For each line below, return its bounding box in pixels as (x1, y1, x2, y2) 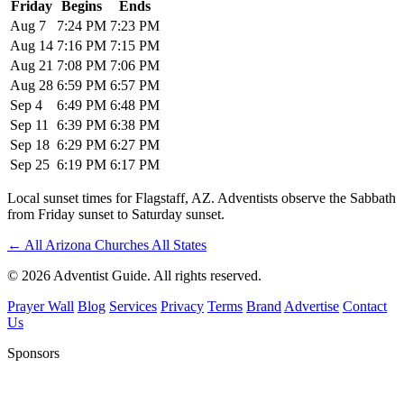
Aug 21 (10, 57, 53, 73)
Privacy (161, 298, 204, 314)
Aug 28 (10, 77, 53, 93)
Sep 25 (10, 156, 50, 172)
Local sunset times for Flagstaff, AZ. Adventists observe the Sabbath (7, 189, 396, 206)
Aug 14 (10, 37, 53, 53)
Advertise (284, 298, 339, 314)
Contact (343, 298, 387, 314)
